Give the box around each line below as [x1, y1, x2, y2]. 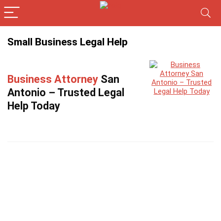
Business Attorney [7, 73, 98, 85]
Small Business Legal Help [7, 36, 128, 48]
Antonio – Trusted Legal [7, 86, 124, 99]
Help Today [7, 99, 60, 112]
